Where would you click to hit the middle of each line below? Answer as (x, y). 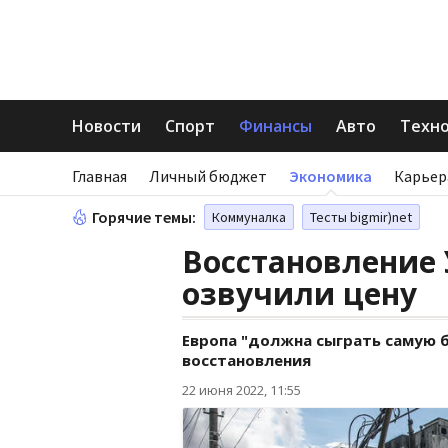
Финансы (275, 126)
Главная (99, 176)
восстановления (246, 360)
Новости (106, 126)
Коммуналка (249, 217)
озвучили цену (299, 293)
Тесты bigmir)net (361, 217)
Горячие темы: (144, 217)
